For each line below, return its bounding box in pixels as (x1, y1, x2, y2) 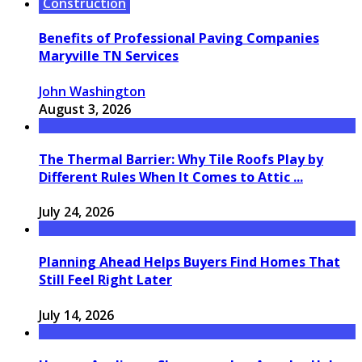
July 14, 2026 (39, 305, 114, 324)
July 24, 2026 (39, 203, 114, 221)
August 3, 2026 (39, 99, 131, 118)
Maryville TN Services (39, 47, 179, 65)
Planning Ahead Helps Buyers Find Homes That (39, 253, 340, 271)
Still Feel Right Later (39, 271, 172, 289)
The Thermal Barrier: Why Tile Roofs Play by (39, 149, 323, 168)
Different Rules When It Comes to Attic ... (39, 167, 303, 186)
